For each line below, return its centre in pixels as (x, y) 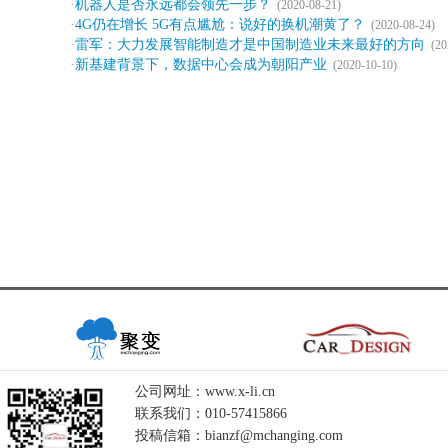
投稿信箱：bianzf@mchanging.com (239, 435)
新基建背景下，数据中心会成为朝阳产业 (201, 64)
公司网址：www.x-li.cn (205, 391)
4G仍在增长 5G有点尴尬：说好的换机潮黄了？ (220, 24)
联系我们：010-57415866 (211, 413)
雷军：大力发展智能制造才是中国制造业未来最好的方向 (250, 44)
